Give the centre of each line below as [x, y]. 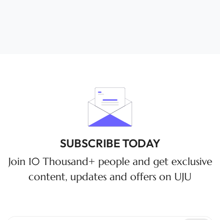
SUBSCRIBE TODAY [110, 143]
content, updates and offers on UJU [110, 177]
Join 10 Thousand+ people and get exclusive [110, 162]
